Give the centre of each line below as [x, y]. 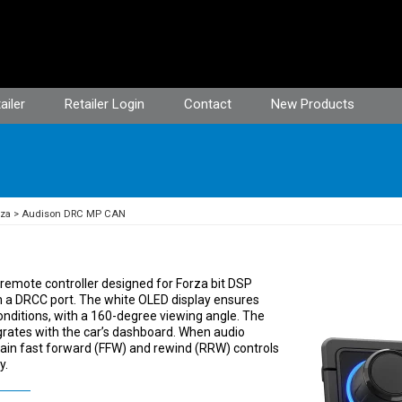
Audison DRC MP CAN [74, 214]
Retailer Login [105, 104]
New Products [313, 104]
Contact [208, 104]
